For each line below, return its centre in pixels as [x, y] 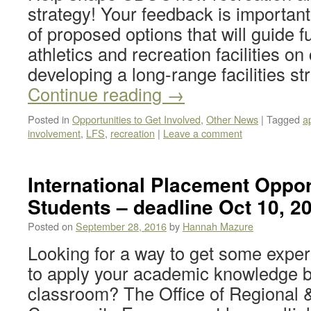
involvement [54, 133]
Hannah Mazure [218, 226]
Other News [232, 119]
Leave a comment [203, 133]
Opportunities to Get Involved [136, 119]
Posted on [50, 226]
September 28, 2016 [121, 226]
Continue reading [97, 94]
